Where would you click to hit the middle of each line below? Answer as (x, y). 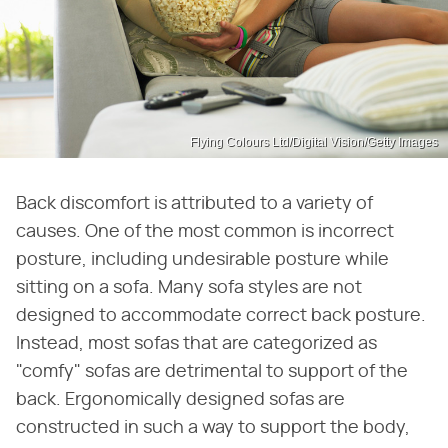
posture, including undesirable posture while (202, 260)
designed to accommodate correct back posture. (221, 316)
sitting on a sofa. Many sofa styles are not (189, 288)
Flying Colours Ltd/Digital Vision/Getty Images (314, 142)
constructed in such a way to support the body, (213, 428)
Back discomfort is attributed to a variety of (194, 204)
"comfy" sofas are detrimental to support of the (212, 372)
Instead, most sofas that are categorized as (196, 344)
